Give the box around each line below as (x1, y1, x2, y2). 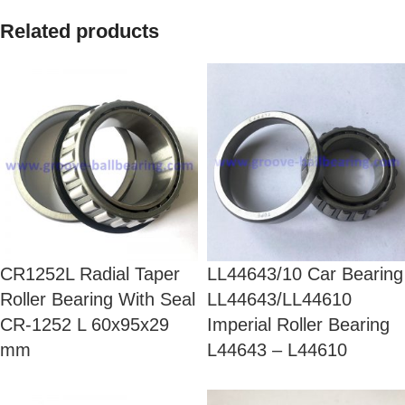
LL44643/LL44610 (207, 289, 352, 309)
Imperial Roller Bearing (207, 315, 390, 334)
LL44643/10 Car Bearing (207, 264, 403, 284)
